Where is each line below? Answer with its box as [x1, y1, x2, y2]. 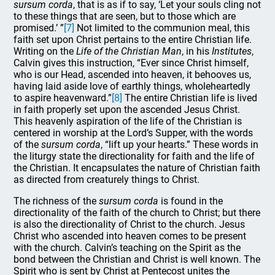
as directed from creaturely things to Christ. [14, 174, 200, 185]
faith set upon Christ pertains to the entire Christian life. [14, 34, 252, 45]
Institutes [212, 45, 252, 57]
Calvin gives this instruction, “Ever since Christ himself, [14, 57, 249, 69]
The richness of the [14, 195, 99, 207]
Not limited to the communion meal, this [74, 22, 250, 34]
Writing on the [14, 45, 77, 57]
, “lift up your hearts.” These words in [101, 139, 259, 150]
